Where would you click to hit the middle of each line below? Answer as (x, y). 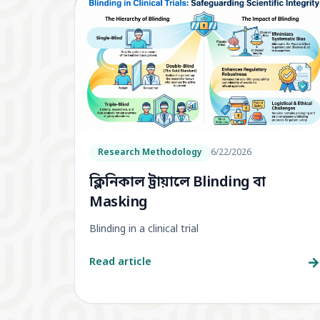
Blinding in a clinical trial (144, 230)
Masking (119, 203)
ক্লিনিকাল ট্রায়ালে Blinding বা (177, 183)
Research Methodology (150, 153)
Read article (120, 263)
